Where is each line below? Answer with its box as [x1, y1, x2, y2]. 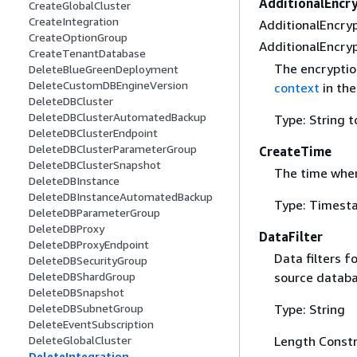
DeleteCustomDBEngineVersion [29, 78, 188, 92]
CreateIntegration [29, 14, 119, 29]
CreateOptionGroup [29, 30, 127, 45]
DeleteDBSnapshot [29, 285, 124, 300]
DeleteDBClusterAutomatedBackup [29, 110, 206, 124]
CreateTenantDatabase [29, 46, 146, 61]
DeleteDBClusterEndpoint [29, 126, 158, 140]
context [273, 79, 320, 96]
